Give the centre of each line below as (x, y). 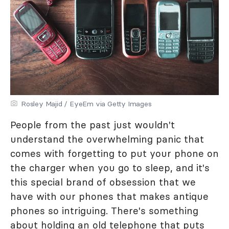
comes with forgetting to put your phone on (114, 153)
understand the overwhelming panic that (107, 139)
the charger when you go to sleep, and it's (110, 168)
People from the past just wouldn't (93, 125)
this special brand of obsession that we (103, 182)
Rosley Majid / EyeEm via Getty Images (86, 104)
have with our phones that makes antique (109, 196)
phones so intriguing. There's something (104, 211)
